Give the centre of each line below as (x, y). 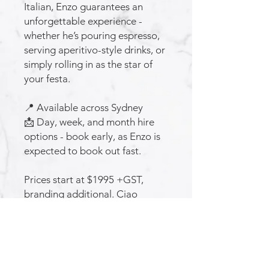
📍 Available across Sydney (83, 107)
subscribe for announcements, (98, 254)
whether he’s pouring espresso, (92, 35)
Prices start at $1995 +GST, (84, 180)
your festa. (47, 79)
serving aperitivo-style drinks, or (95, 50)
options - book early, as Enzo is (92, 136)
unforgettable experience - (83, 21)
